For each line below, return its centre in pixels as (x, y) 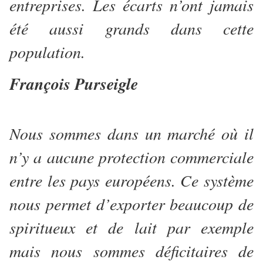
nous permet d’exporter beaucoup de (131, 204)
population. (50, 52)
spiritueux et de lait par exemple (131, 227)
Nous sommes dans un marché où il (131, 134)
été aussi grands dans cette (131, 28)
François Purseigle (74, 84)
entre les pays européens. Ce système (131, 181)
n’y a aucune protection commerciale (131, 157)
